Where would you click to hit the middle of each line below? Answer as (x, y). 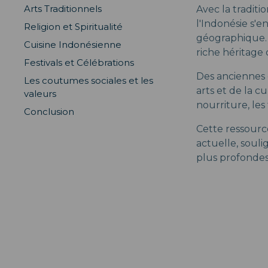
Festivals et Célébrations (79, 63)
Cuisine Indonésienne (73, 45)
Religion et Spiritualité (73, 27)
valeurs (40, 94)
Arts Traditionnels (63, 9)
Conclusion (49, 112)
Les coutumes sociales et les (89, 80)
